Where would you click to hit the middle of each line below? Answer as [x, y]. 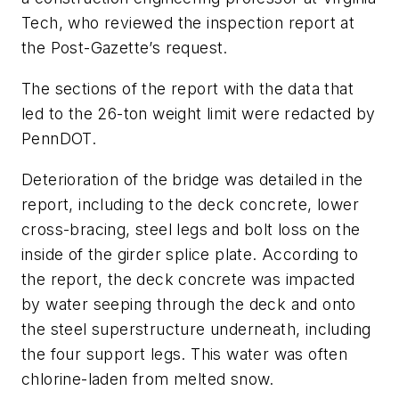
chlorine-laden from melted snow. [148, 379]
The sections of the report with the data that [187, 88]
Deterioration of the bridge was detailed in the [192, 179]
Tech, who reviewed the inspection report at [188, 23]
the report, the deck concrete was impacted [188, 279]
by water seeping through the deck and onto [189, 304]
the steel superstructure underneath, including [196, 329]
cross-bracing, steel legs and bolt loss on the [191, 229]
